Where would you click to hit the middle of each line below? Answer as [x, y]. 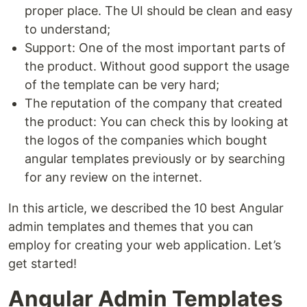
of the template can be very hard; [122, 85]
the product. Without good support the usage [157, 66]
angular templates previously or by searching [155, 159]
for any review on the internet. [113, 177]
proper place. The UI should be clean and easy [159, 11]
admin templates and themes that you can [131, 226]
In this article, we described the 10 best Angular [146, 208]
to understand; [67, 29]
